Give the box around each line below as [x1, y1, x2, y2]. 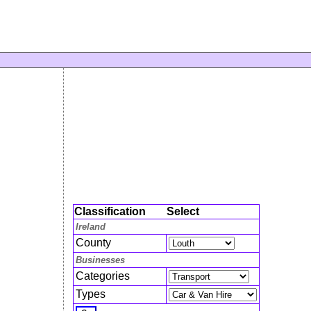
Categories [76, 270, 130, 283]
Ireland [76, 221, 106, 233]
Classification [74, 205, 146, 218]
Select [167, 205, 199, 218]
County [76, 237, 111, 249]
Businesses [76, 255, 125, 266]
